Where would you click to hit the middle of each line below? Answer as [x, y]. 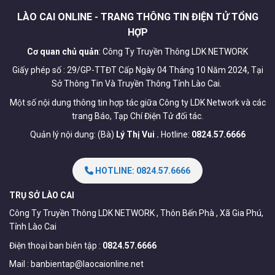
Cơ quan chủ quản [63, 52]
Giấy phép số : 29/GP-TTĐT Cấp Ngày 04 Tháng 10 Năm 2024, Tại [137, 70]
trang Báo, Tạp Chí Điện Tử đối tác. [137, 116]
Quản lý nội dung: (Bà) [73, 135]
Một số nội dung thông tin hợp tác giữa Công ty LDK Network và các [137, 102]
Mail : [20, 264]
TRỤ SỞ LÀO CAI [42, 196]
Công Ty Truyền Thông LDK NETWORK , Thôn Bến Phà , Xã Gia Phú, [136, 213]
